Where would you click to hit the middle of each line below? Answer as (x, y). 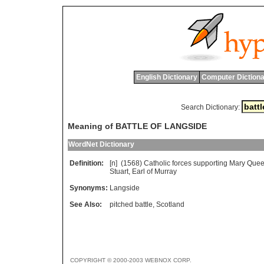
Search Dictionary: (210, 107)
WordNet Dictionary (101, 145)
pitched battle (131, 205)
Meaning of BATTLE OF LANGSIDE (137, 126)
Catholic (157, 164)
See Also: (86, 205)
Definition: (87, 164)
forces (182, 164)
